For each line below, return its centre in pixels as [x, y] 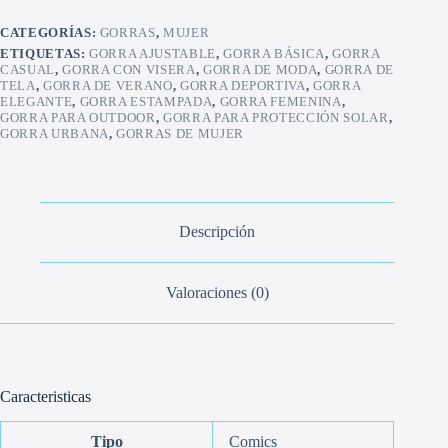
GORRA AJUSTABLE [152, 53]
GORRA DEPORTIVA [242, 85]
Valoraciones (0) [217, 292]
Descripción [217, 232]
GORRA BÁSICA [274, 53]
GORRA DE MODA [260, 69]
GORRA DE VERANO [107, 85]
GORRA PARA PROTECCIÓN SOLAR [276, 117]
